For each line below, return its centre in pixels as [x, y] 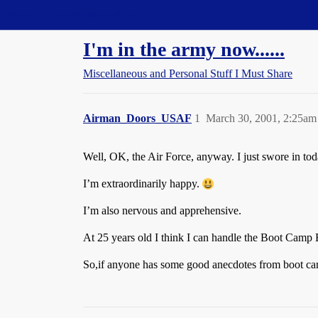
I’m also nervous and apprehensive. [162, 210]
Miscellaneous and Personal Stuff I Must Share [188, 73]
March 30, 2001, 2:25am [261, 118]
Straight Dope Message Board [75, 15]
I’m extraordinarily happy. [143, 183]
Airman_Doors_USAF [137, 118]
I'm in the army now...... [184, 49]
